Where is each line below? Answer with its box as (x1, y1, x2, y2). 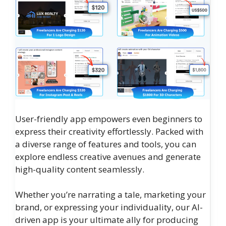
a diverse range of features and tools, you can (15, 138, 196, 150)
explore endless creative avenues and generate (15, 150, 201, 162)
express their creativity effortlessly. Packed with (15, 125, 203, 137)
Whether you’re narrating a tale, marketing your (15, 189, 206, 201)
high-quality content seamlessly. (15, 163, 144, 175)
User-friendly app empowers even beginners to (15, 112, 202, 125)
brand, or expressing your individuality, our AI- (15, 201, 203, 213)
